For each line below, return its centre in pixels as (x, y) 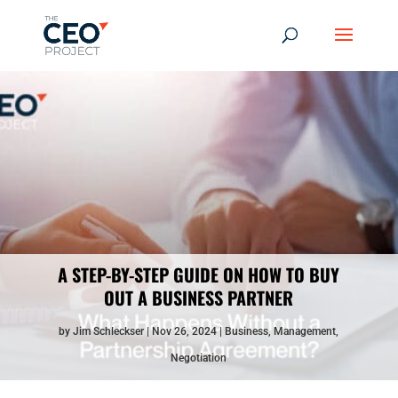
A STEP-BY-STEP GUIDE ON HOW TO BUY (199, 275)
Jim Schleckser (109, 331)
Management (305, 331)
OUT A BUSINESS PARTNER (199, 298)
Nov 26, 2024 (185, 331)
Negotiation (199, 358)
